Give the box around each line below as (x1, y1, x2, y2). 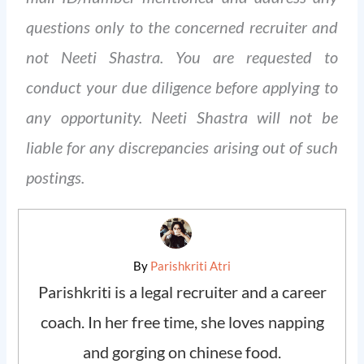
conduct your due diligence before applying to (26, 76, 338, 97)
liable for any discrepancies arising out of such (26, 136, 338, 157)
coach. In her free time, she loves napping (40, 311, 324, 331)
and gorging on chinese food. (83, 341, 281, 362)
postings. (26, 167, 85, 187)
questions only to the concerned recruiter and (26, 16, 338, 37)
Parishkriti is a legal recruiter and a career (37, 281, 327, 301)
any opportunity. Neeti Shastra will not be (26, 106, 338, 127)
